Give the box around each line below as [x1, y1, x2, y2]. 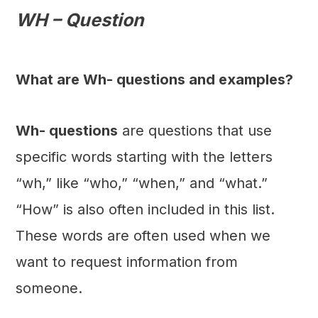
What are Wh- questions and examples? [15, 71, 293, 89]
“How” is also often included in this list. [15, 201, 275, 219]
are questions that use [117, 122, 272, 140]
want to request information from [15, 253, 238, 271]
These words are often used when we [15, 227, 270, 245]
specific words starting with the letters [15, 148, 273, 166]
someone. [15, 280, 82, 297]
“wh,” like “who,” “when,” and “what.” [15, 175, 268, 192]
